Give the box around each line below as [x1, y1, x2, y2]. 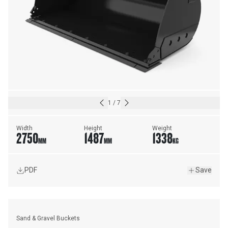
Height [84, 124, 103, 132]
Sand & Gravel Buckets [16, 215, 80, 222]
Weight [152, 124, 172, 132]
